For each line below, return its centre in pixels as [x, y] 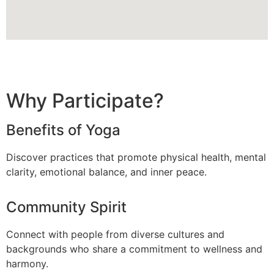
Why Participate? [85, 100]
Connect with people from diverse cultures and [115, 234]
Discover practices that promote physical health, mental [136, 157]
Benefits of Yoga [63, 130]
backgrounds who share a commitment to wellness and [134, 249]
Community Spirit [66, 207]
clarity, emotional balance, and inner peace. [106, 172]
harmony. [27, 263]
